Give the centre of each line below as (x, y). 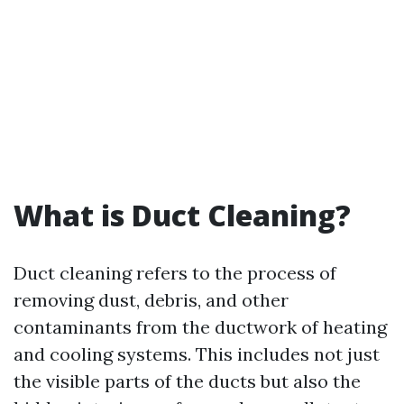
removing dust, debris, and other (151, 300)
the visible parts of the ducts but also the (187, 381)
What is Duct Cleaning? (182, 215)
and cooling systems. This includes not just (197, 354)
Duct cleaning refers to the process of (175, 273)
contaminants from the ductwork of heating (200, 327)
